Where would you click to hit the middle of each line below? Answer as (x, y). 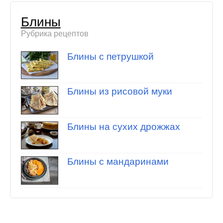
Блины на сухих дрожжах (123, 126)
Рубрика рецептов (55, 34)
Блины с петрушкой (110, 56)
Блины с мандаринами (118, 162)
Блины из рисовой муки (119, 92)
